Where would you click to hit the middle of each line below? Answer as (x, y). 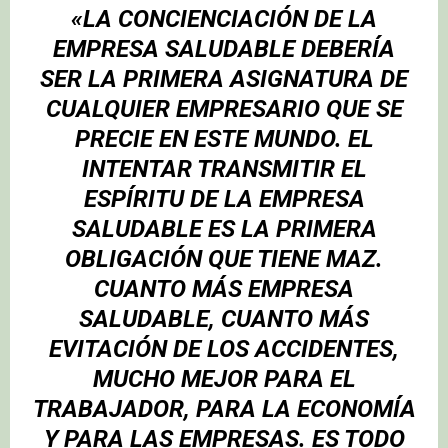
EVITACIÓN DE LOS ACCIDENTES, (224, 349)
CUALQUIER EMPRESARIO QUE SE (224, 109)
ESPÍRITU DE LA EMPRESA (224, 199)
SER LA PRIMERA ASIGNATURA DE (224, 79)
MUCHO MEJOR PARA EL (224, 379)
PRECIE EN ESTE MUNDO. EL (224, 139)
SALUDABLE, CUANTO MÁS (224, 319)
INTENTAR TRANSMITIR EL (224, 169)
